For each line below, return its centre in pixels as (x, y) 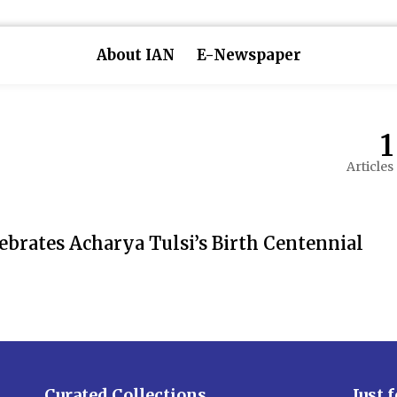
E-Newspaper (249, 55)
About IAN (135, 55)
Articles (370, 167)
